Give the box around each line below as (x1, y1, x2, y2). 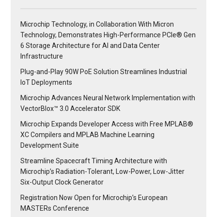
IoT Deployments (20, 78, 73, 86)
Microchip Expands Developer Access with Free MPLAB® (20, 120, 194, 128)
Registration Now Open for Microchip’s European (20, 193, 168, 201)
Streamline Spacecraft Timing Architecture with (20, 156, 168, 165)
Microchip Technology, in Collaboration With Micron (20, 20, 174, 28)
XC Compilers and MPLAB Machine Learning (20, 130, 155, 139)
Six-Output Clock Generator (20, 178, 104, 186)
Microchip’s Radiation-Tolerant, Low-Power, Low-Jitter (20, 167, 185, 175)
